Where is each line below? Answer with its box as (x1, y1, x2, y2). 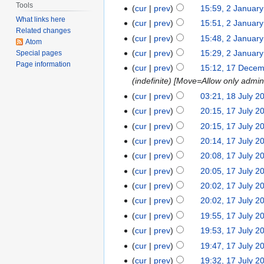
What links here (16, 15, 66, 24)
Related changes (16, 27, 71, 35)
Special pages (16, 49, 62, 58)
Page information (16, 60, 71, 69)
